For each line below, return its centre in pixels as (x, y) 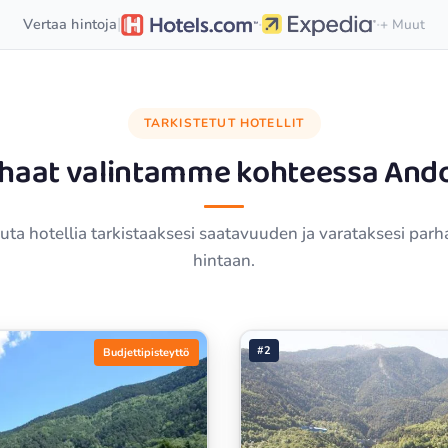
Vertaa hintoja (70, 24)
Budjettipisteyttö (146, 352)
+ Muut (402, 24)
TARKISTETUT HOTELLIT (224, 123)
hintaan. (224, 260)
